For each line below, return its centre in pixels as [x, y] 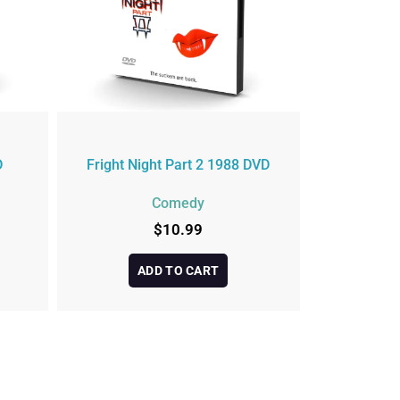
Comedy [179, 204]
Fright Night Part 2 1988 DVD [179, 164]
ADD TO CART [179, 270]
